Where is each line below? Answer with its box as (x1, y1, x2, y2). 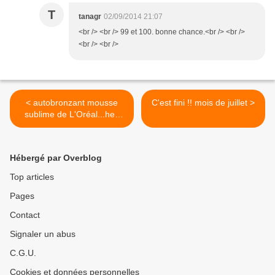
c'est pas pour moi (36, 121, 107, 131)
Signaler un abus (10, 229, 76, 239)
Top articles (10, 172, 54, 182)
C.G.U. (10, 248, 36, 258)
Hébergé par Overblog (10, 153, 102, 163)
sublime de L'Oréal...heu (24, 109, 120, 120)
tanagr (79, 12, 101, 21)
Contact (10, 210, 40, 220)
